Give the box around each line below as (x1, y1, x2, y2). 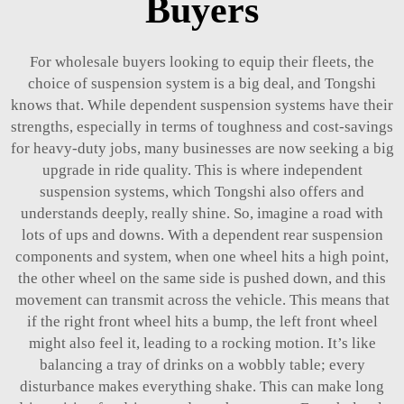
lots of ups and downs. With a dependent (21, 226, 283, 244)
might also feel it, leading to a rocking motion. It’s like (28, 335, 376, 353)
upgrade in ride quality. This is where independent (41, 161, 363, 179)
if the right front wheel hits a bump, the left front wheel (26, 313, 378, 331)
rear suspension (282, 226, 383, 244)
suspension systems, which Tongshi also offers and (40, 183, 364, 201)
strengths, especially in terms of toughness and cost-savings (11, 118, 393, 136)
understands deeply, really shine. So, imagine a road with (21, 205, 383, 223)
